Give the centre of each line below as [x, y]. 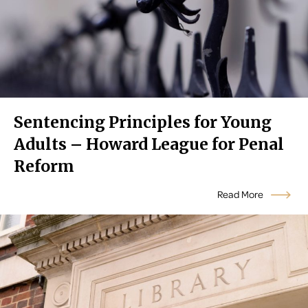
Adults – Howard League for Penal [149, 144]
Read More [241, 195]
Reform [44, 166]
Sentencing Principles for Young [143, 122]
